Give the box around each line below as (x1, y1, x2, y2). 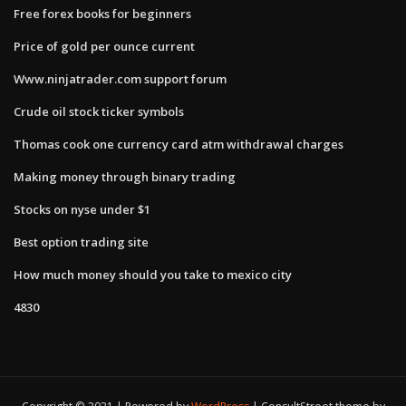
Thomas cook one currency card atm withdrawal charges (14, 135, 343, 152)
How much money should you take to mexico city (14, 266, 292, 283)
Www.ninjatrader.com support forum (14, 70, 227, 87)
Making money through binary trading (14, 168, 236, 185)
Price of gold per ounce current (14, 37, 195, 54)
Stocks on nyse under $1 (14, 200, 150, 217)
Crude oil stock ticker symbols (14, 102, 184, 120)
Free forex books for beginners (14, 5, 191, 22)
